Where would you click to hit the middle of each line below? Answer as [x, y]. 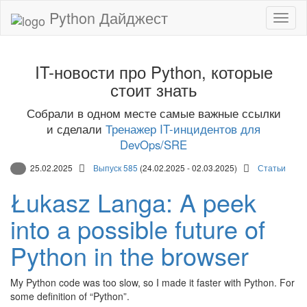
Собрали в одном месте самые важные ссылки [153, 113]
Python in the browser [130, 256]
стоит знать [153, 89]
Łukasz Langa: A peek [133, 202]
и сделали [76, 129]
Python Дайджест [107, 17]
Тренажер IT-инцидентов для [183, 129]
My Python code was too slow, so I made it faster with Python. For [152, 283]
